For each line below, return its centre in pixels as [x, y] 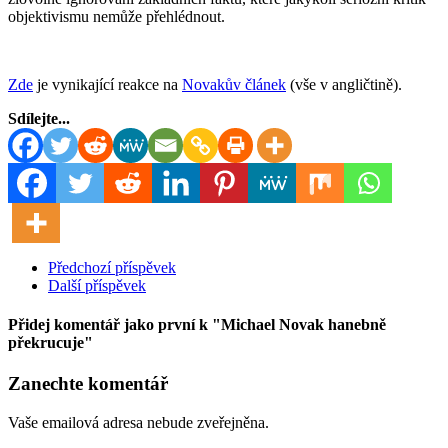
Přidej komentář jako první [101, 324]
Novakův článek [234, 84]
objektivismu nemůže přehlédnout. [116, 16]
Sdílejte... [39, 118]
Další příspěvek [97, 285]
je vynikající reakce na [107, 84]
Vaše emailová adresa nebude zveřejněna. [138, 422]
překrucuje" [50, 342]
